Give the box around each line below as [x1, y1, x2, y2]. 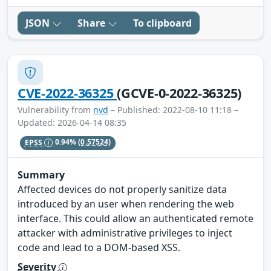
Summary [18, 168, 65, 181]
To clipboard [133, 16, 192, 30]
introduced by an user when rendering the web [18, 197, 234, 211]
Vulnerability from [18, 104, 93, 116]
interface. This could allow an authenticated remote [18, 211, 253, 225]
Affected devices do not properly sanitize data [18, 182, 227, 196]
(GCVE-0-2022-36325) [117, 84, 242, 102]
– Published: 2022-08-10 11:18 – [108, 104, 238, 116]
